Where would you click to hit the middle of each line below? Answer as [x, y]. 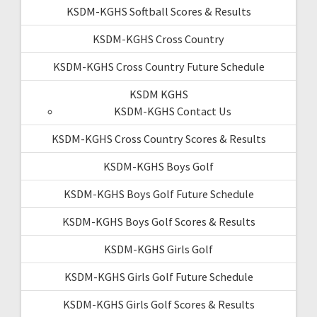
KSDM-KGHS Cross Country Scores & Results [158, 138]
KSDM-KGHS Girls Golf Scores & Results [158, 304]
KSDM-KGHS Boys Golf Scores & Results [158, 221]
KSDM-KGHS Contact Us [173, 111]
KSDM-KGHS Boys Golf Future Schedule [158, 194]
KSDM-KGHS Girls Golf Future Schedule [158, 276]
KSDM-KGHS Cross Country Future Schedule [158, 66]
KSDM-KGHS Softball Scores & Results [158, 11]
